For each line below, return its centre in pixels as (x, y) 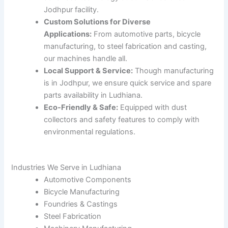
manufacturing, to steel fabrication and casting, (125, 46)
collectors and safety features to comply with (122, 119)
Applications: (68, 34)
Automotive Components (88, 179)
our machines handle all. (86, 58)
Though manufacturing (174, 70)
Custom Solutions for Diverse (97, 22)
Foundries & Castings (81, 204)
